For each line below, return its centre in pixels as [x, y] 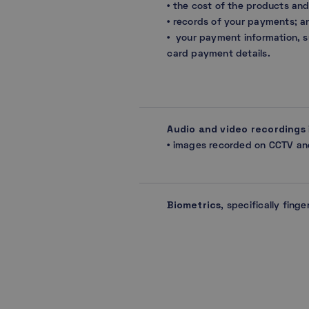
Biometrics [194, 205]
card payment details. [225, 54]
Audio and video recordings [236, 129]
